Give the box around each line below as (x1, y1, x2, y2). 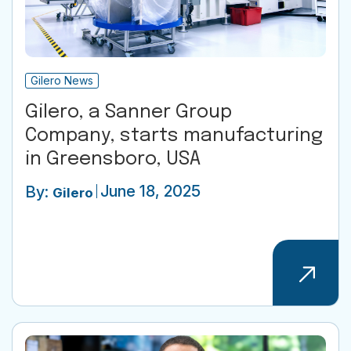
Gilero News (31, 74, 93, 88)
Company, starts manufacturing (25, 126, 323, 147)
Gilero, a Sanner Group (25, 103, 232, 123)
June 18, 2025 (100, 182, 201, 201)
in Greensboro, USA (25, 150, 201, 170)
